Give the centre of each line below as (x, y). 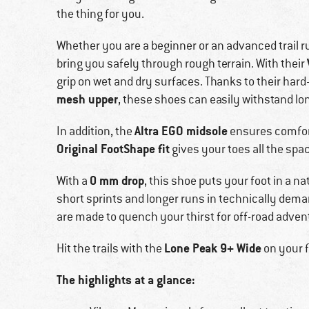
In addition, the (96, 131)
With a (73, 181)
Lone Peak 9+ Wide (213, 248)
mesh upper (87, 99)
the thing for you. (100, 14)
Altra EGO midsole (181, 131)
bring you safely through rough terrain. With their (182, 64)
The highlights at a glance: (126, 280)
